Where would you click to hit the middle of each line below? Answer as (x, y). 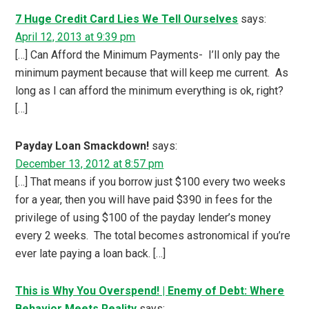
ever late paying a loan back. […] (91, 254)
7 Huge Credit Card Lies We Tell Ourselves (127, 19)
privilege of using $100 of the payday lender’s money (143, 218)
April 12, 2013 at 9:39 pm (76, 37)
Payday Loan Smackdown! (82, 146)
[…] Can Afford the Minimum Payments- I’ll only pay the (148, 55)
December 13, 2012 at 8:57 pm (90, 164)
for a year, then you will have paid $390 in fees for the (144, 200)
